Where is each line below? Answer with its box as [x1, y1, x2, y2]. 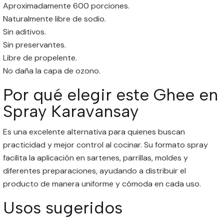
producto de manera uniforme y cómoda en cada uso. [3, 178, 201, 189]
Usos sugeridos [3, 197, 122, 217]
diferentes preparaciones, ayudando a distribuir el [3, 165, 186, 176]
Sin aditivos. [3, 26, 46, 37]
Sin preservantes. [3, 39, 66, 50]
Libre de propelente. [3, 52, 77, 63]
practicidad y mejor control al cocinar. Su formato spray [3, 139, 208, 150]
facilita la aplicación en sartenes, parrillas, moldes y [3, 152, 188, 163]
